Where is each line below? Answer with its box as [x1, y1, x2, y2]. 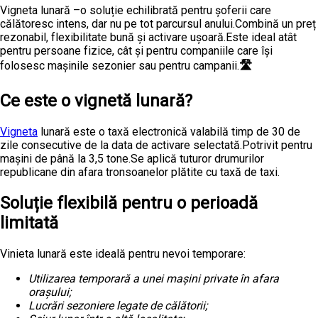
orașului [28, 285, 69, 299]
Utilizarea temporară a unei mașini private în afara [28, 271, 279, 285]
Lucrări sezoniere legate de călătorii [28, 298, 205, 312]
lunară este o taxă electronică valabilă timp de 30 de [38, 124, 300, 138]
